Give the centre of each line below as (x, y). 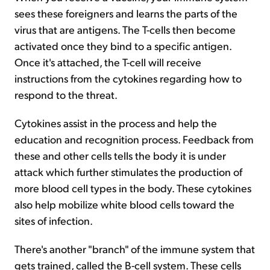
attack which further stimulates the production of (128, 171)
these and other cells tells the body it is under (120, 155)
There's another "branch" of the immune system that (135, 249)
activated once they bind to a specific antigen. (123, 46)
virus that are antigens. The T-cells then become (125, 29)
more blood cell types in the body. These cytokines (133, 188)
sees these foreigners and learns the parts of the (126, 13)
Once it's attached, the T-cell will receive (108, 62)
